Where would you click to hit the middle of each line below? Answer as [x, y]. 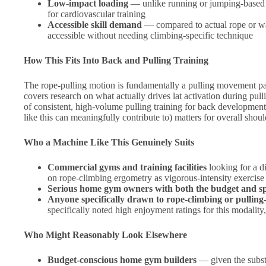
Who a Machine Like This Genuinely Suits [109, 142]
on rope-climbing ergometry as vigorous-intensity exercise [156, 178]
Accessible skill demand [95, 25]
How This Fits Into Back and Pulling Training [116, 61]
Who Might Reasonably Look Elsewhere [105, 235]
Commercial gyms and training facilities [127, 167]
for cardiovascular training [96, 14]
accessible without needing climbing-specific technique [150, 36]
